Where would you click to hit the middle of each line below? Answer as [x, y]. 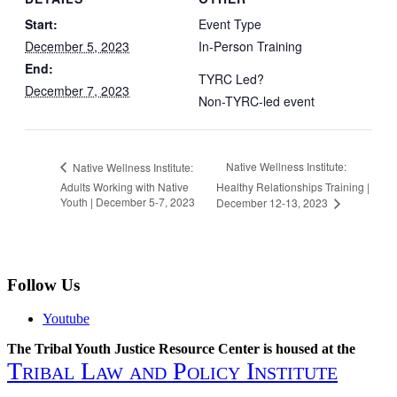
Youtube [66, 319]
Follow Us [43, 284]
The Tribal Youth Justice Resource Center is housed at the [181, 349]
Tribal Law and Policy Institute [172, 371]
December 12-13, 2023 [273, 203]
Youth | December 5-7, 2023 [128, 202]
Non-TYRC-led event [257, 101]
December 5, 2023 [77, 46]
